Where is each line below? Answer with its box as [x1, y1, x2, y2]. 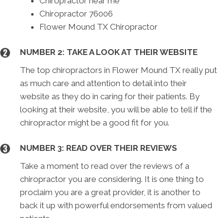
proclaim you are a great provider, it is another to [20, 187, 201, 197]
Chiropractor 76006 [39, 8, 113, 18]
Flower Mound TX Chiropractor [39, 21, 158, 32]
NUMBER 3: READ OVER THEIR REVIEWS [20, 143, 178, 153]
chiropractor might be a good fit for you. [20, 117, 170, 127]
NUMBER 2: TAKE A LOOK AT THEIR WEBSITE [20, 47, 198, 57]
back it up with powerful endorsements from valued [20, 200, 213, 210]
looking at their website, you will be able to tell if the [20, 104, 213, 114]
